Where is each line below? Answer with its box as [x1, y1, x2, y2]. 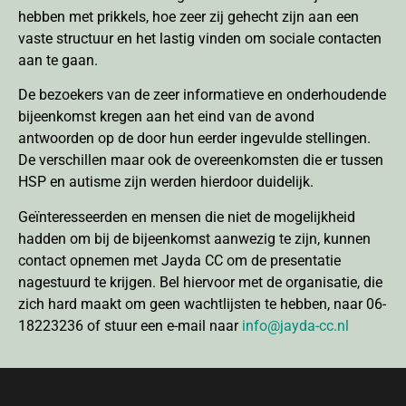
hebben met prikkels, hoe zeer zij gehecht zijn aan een [18, 7, 359, 25]
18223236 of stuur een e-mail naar [18, 316, 242, 334]
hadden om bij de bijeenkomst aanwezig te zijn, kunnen [18, 229, 371, 247]
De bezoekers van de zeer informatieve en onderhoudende [18, 86, 386, 104]
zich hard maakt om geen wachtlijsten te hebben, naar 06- [18, 295, 386, 313]
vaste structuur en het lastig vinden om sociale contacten [18, 29, 382, 47]
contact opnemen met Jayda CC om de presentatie [18, 251, 341, 269]
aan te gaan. [18, 51, 98, 69]
